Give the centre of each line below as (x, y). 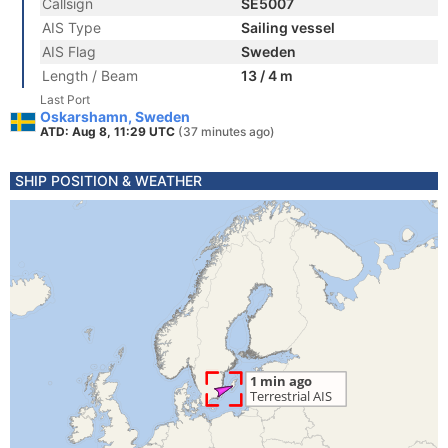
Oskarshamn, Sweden (115, 116)
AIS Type (71, 27)
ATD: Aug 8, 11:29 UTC (109, 131)
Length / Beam (90, 75)
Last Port (65, 99)
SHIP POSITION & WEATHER (108, 180)
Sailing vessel (288, 27)
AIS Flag (69, 51)
